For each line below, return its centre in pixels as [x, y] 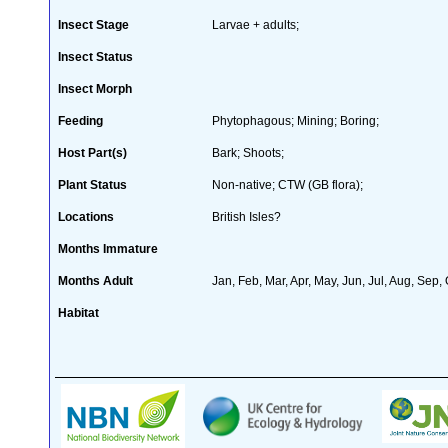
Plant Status [92, 184]
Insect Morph [95, 88]
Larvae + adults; [255, 24]
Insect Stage [93, 24]
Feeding [80, 120]
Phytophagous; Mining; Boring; [295, 120]
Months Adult [95, 280]
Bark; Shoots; [248, 152]
